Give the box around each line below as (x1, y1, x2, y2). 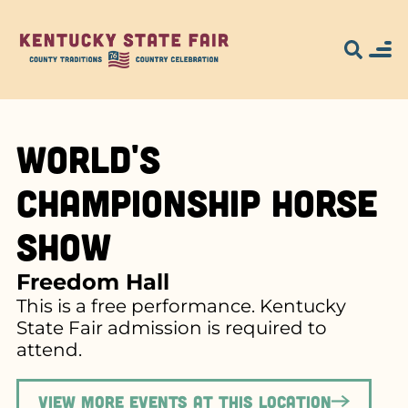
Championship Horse (15, 178, 378, 224)
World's (15, 135, 160, 180)
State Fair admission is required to (15, 316, 327, 339)
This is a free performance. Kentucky (15, 294, 346, 317)
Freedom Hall (15, 267, 169, 295)
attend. (15, 338, 82, 361)
